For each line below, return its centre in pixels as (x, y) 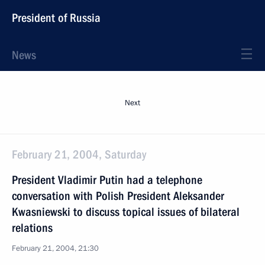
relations (32, 228)
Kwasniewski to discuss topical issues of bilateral (126, 212)
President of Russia (56, 18)
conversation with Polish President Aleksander (118, 196)
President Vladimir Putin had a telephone (107, 180)
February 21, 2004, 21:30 (55, 248)
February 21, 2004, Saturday (79, 154)
